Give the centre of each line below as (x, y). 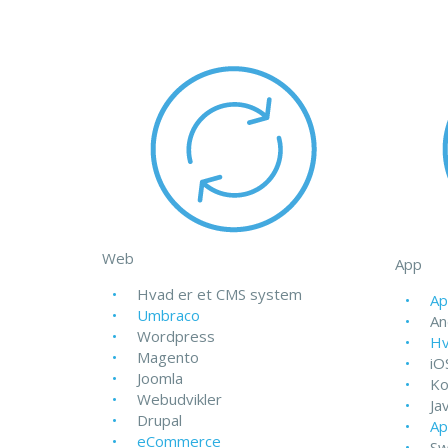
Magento (168, 357)
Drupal (159, 420)
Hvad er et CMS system (219, 294)
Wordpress (176, 336)
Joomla (160, 378)
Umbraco (168, 315)
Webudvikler (179, 399)
